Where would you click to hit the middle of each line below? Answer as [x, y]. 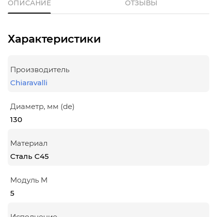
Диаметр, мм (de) [42, 106]
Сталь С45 [30, 156]
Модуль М [29, 180]
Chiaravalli [29, 82]
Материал [29, 143]
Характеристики [54, 39]
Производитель [40, 69]
